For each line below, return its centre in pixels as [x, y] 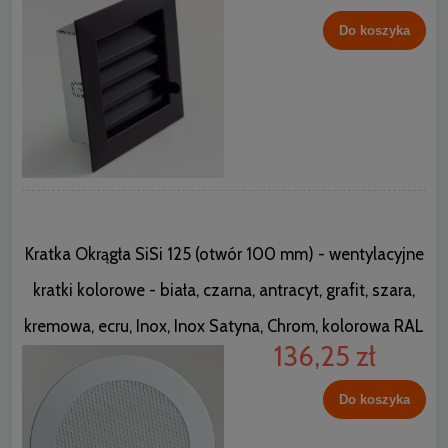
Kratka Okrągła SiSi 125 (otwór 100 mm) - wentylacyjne [224, 253]
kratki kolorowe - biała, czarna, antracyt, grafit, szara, [224, 289]
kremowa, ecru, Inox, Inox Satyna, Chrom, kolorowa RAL [224, 325]
